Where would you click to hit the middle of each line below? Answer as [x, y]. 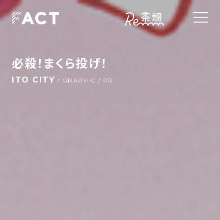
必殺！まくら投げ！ [60, 64]
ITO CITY [33, 80]
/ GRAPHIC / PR [84, 80]
